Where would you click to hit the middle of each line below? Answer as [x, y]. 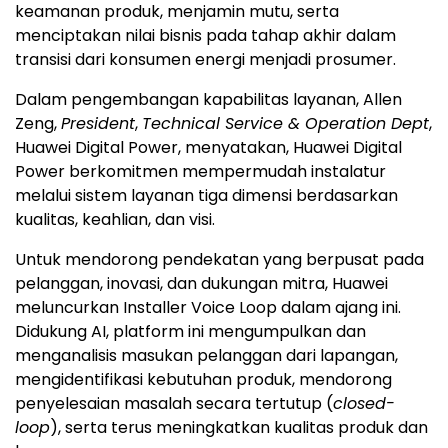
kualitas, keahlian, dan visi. [115, 220]
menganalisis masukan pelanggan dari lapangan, [206, 356]
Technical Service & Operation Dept [285, 124]
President [98, 124]
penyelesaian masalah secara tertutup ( [174, 404]
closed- [364, 404]
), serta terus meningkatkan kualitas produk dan [239, 428]
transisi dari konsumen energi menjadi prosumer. [205, 60]
